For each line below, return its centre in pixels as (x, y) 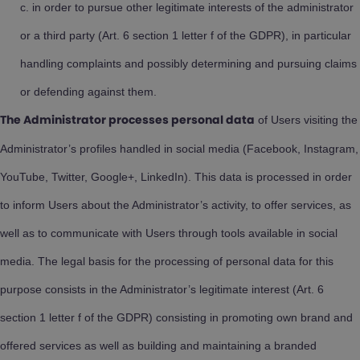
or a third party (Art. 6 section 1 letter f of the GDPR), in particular (186, 35)
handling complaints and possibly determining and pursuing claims (188, 63)
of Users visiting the (306, 120)
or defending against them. (88, 92)
